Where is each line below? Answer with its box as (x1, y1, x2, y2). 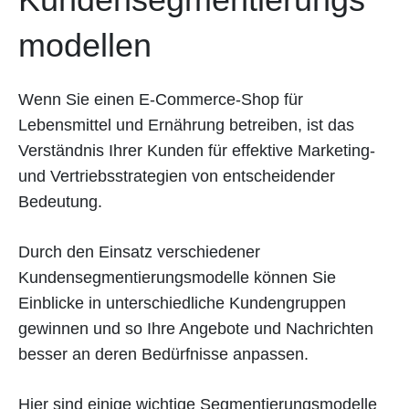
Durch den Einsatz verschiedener (18, 242, 260, 261)
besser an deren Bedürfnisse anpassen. (18, 344, 313, 363)
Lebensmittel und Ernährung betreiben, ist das (18, 115, 354, 134)
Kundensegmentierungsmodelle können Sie (18, 267, 336, 287)
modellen (18, 26, 152, 64)
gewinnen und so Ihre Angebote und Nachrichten (18, 319, 373, 338)
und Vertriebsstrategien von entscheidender (18, 166, 335, 185)
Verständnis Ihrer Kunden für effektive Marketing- (18, 141, 375, 160)
